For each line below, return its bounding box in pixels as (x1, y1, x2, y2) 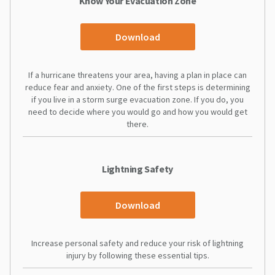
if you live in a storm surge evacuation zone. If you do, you (31, 93, 244, 105)
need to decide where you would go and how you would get (28, 106, 247, 117)
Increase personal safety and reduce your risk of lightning (31, 237, 244, 249)
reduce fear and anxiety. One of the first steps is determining (25, 81, 250, 93)
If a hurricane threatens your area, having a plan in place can (28, 69, 247, 80)
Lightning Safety (102, 162, 173, 175)
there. (126, 118, 149, 130)
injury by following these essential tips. (66, 249, 209, 261)
